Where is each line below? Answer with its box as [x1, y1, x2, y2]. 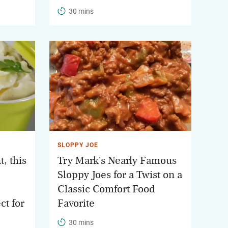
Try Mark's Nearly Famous [58, 155, 177, 166]
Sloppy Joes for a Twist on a [58, 169, 182, 181]
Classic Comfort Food [58, 184, 155, 195]
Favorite [58, 198, 95, 209]
